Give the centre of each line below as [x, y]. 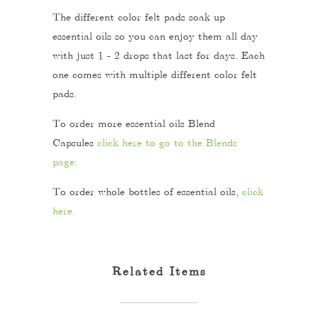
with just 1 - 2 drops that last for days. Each [159, 55]
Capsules [75, 142]
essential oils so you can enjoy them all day [155, 36]
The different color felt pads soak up [139, 17]
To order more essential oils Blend [134, 123]
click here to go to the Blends [167, 142]
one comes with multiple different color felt [155, 74]
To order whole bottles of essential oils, [146, 191]
